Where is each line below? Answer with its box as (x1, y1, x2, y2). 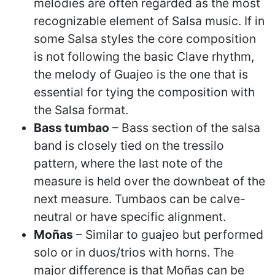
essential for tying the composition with (34, 84, 255, 99)
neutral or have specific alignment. (34, 209, 226, 224)
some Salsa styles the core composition (34, 31, 256, 46)
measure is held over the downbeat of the (34, 173, 265, 188)
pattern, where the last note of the (34, 155, 223, 171)
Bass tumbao (34, 120, 109, 135)
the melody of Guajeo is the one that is (34, 66, 248, 82)
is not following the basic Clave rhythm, (34, 48, 254, 64)
